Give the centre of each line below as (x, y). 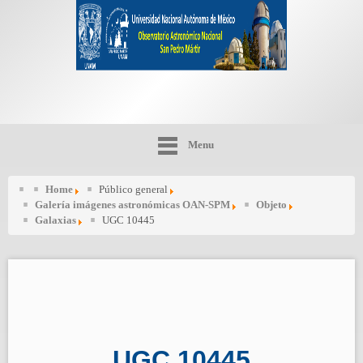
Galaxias (56, 220)
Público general (133, 189)
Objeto (271, 205)
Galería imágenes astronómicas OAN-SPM (132, 205)
